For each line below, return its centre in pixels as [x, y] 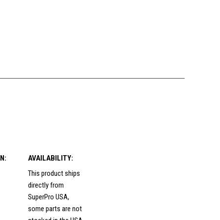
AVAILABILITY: [50, 158]
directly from [46, 185]
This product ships [54, 174]
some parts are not [55, 209]
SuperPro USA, [48, 197]
